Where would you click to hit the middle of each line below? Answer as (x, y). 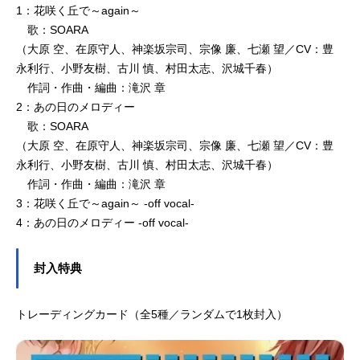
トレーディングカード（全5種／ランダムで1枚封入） (152, 314)
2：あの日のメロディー (76, 106)
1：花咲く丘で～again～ (78, 10)
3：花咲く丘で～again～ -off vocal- (105, 203)
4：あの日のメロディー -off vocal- (102, 222)
